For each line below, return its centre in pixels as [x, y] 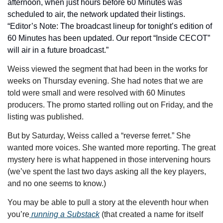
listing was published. [47, 117]
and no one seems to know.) [57, 184]
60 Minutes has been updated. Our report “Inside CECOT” [109, 38]
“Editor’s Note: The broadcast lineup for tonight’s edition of [110, 26]
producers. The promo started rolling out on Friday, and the [110, 105]
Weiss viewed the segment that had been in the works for [108, 69]
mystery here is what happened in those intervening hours [109, 160]
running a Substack [64, 215]
